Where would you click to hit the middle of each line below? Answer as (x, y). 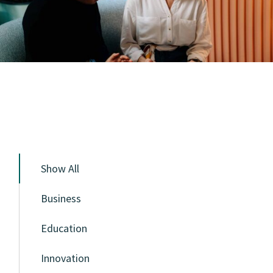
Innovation (66, 258)
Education (64, 229)
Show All (60, 169)
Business (61, 199)
